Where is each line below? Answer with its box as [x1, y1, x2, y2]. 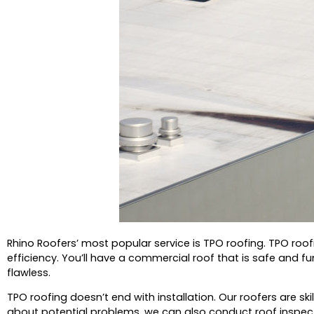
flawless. [7, 265, 50, 280]
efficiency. [7, 250, 59, 265]
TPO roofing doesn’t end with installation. [7, 290, 216, 305]
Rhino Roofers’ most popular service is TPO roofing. [7, 235, 266, 250]
